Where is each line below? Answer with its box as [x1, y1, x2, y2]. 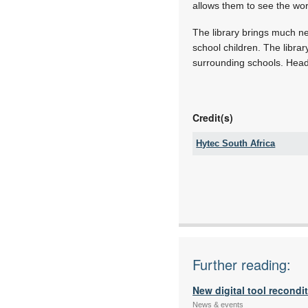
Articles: [209, 206, 239, 217]
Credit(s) [192, 111, 234, 124]
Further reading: [192, 254, 291, 274]
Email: [209, 181, 233, 192]
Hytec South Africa [196, 138, 276, 148]
